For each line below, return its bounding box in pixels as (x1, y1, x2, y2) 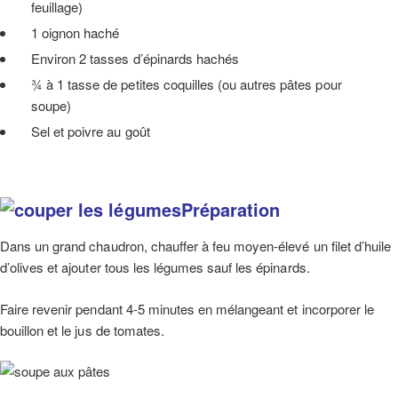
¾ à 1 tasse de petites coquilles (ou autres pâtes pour (31, 74, 342, 93)
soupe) (31, 95, 72, 115)
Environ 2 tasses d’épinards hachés (31, 48, 240, 68)
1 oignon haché (31, 22, 120, 42)
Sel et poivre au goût (31, 121, 150, 140)
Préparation (180, 196, 281, 223)
